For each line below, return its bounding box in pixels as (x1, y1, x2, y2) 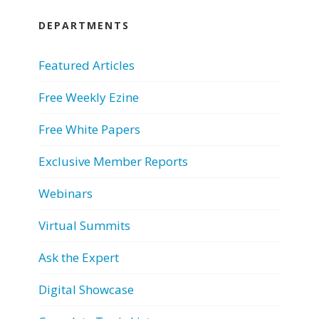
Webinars (38, 184, 93, 202)
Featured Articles (38, 56, 135, 73)
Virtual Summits (38, 216, 130, 234)
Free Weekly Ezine (38, 88, 139, 105)
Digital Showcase (38, 281, 134, 298)
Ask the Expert (38, 249, 119, 266)
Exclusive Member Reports (38, 152, 188, 169)
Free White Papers (38, 120, 140, 137)
